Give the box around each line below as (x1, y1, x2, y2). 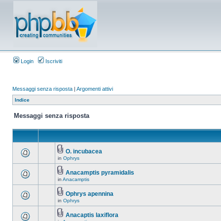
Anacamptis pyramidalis (66, 169, 134, 176)
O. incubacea (66, 148, 102, 155)
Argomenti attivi (76, 86, 113, 92)
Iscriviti (44, 58, 62, 64)
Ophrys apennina (66, 190, 113, 197)
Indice (15, 97, 30, 103)
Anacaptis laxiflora (66, 212, 118, 219)
